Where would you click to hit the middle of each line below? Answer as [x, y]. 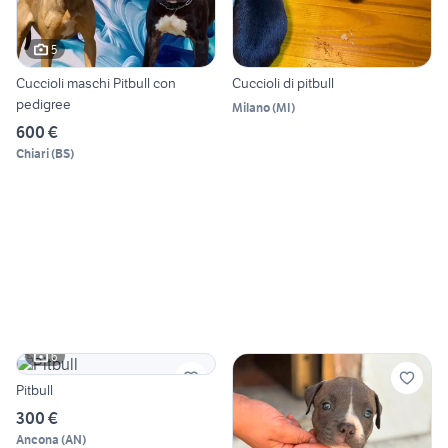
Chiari [32, 154]
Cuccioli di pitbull [283, 83]
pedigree [43, 104]
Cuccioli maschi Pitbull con [96, 83]
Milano [251, 108]
